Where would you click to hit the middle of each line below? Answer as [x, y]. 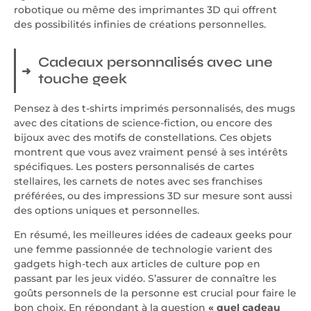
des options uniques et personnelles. [107, 210]
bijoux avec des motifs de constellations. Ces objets [143, 137]
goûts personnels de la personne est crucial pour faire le [155, 293]
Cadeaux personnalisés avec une [155, 62]
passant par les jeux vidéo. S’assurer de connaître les [145, 279]
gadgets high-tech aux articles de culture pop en [137, 264]
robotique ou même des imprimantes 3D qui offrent [145, 9]
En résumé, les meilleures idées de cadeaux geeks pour [153, 235]
